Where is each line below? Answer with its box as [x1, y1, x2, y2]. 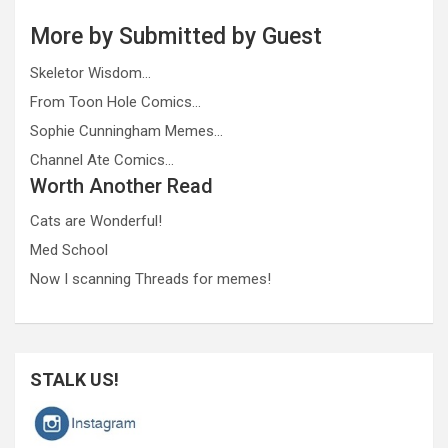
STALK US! [30, 369, 119, 391]
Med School [30, 241, 108, 260]
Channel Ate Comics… [30, 151, 174, 170]
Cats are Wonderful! [30, 212, 162, 231]
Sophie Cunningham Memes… [30, 122, 223, 141]
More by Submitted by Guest [30, 23, 322, 51]
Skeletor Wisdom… [30, 64, 151, 83]
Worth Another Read [30, 174, 213, 199]
